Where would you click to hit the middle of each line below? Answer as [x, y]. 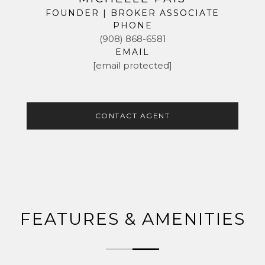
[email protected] [132, 65]
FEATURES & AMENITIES [132, 219]
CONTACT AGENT [132, 115]
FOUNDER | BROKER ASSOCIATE [132, 13]
